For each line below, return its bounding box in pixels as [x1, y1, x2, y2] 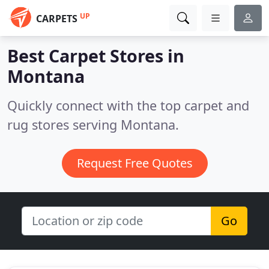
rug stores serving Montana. [7, 116, 179, 133]
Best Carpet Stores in [7, 44, 184, 67]
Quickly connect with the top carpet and [7, 97, 249, 114]
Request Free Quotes [76, 155, 193, 171]
